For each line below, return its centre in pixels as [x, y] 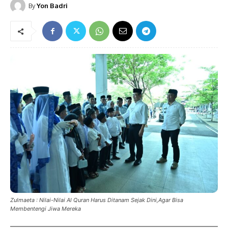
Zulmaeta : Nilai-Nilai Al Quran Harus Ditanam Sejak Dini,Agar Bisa [97, 200]
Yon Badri [52, 6]
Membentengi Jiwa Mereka [46, 208]
